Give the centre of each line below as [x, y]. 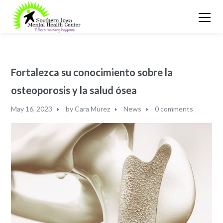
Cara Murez [93, 109]
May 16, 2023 [32, 109]
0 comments [174, 109]
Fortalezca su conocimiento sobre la [92, 72]
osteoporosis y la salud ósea [74, 90]
